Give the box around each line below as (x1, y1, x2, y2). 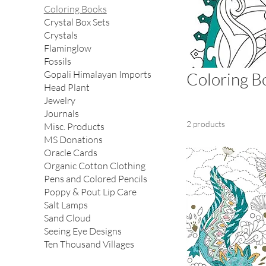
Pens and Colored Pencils (43, 173, 147, 185)
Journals (43, 107, 79, 120)
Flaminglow (43, 42, 91, 55)
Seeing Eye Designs (43, 225, 122, 237)
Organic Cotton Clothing (43, 160, 145, 172)
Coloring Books (43, 3, 107, 15)
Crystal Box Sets (43, 16, 110, 28)
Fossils (43, 55, 71, 68)
